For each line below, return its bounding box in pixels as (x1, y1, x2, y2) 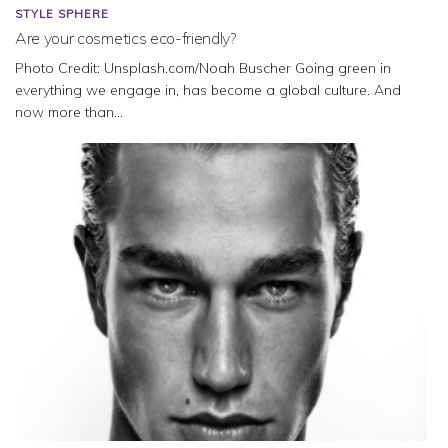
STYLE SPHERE (15, 6, 109, 21)
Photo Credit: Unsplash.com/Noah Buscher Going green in (15, 58, 391, 77)
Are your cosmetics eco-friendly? (15, 27, 236, 48)
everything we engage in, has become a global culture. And (15, 80, 401, 99)
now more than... (15, 102, 123, 121)
